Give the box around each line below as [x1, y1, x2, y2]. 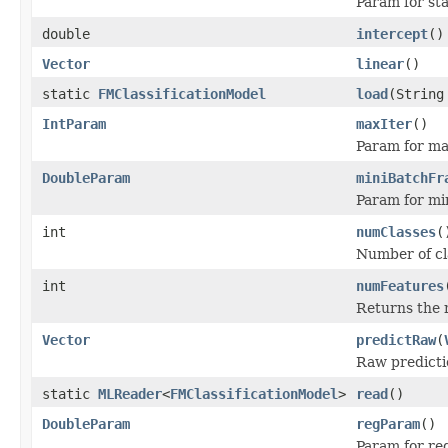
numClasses [356, 223, 436, 240]
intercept [356, 25, 428, 42]
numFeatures [356, 277, 444, 294]
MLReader [98, 385, 162, 402]
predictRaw [356, 331, 436, 348]
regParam [356, 415, 420, 432]
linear [356, 55, 404, 72]
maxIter [356, 115, 412, 132]
